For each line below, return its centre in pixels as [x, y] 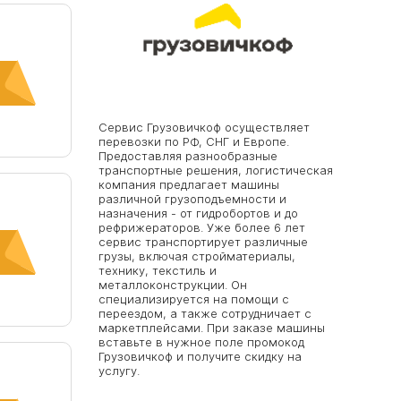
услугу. [119, 371]
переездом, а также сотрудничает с [205, 313]
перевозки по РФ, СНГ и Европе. [193, 141]
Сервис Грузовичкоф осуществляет [204, 127]
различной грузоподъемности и [192, 199]
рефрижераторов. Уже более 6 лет [201, 227]
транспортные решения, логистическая [215, 170]
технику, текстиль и [157, 270]
